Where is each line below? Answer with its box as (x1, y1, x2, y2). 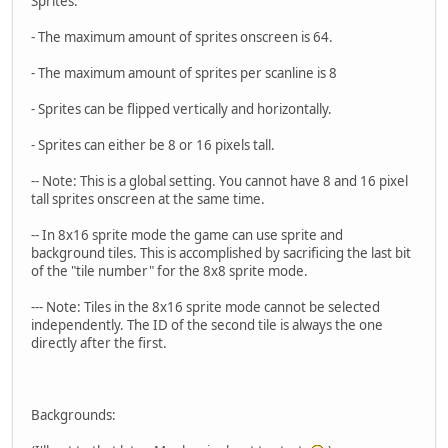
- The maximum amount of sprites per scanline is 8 (31, 63, 337, 82)
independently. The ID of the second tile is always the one (31, 315, 383, 334)
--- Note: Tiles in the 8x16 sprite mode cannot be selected (31, 297, 380, 316)
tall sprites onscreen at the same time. (31, 189, 265, 208)
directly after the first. (31, 333, 167, 352)
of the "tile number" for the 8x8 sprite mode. (31, 261, 308, 280)
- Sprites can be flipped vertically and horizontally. (31, 99, 332, 118)
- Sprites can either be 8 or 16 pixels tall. (31, 135, 275, 154)
